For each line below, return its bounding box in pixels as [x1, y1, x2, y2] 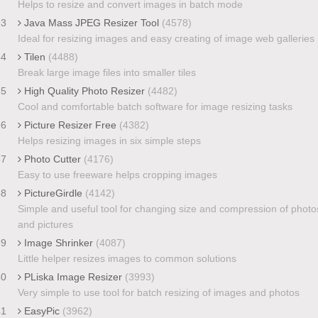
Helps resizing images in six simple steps [17, 134, 201, 146]
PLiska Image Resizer [21, 270, 125, 283]
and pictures [17, 218, 73, 230]
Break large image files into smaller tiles [17, 66, 196, 78]
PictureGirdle [21, 187, 85, 199]
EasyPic [21, 305, 62, 317]
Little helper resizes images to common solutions [17, 252, 236, 264]
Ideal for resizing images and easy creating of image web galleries [17, 32, 314, 44]
